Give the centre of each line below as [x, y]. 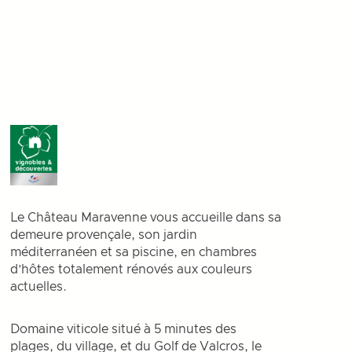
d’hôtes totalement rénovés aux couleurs [132, 269]
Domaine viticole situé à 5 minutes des [124, 329]
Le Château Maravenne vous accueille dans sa [146, 218]
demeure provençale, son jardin [104, 235]
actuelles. [39, 287]
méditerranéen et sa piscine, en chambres [134, 252]
